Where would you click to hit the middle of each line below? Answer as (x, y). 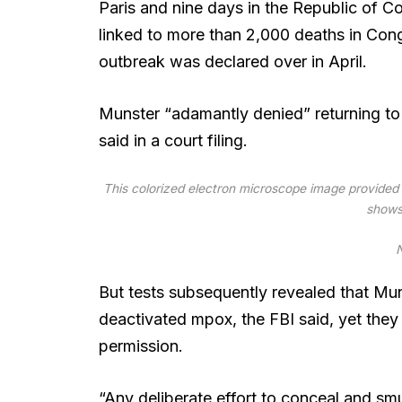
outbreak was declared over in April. (232, 61)
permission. (140, 345)
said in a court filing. (173, 140)
